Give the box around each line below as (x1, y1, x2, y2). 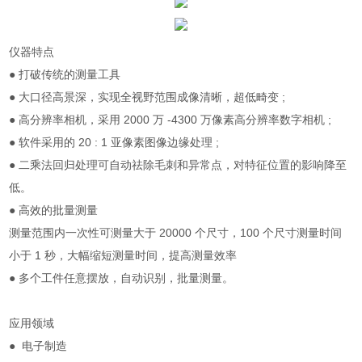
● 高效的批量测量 (9, 204, 99, 217)
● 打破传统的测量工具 (9, 68, 121, 81)
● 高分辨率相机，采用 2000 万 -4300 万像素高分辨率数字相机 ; (9, 113, 332, 126)
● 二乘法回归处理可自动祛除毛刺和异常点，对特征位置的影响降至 (9, 158, 347, 171)
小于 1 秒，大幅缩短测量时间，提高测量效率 (9, 249, 238, 262)
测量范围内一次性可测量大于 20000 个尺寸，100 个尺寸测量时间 (9, 226, 343, 239)
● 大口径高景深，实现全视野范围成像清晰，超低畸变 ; (9, 90, 286, 103)
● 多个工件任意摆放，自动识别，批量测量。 (9, 271, 234, 284)
